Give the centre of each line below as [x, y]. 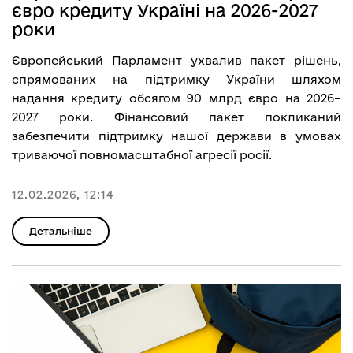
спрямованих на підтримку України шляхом [176, 79]
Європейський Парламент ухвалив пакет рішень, [176, 60]
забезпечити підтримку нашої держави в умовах [176, 136]
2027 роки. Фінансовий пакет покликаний [176, 117]
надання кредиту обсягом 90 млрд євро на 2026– [176, 98]
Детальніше [61, 230]
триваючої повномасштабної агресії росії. [142, 154]
